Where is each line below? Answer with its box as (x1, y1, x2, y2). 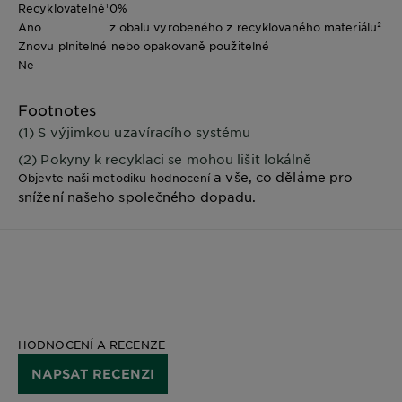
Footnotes (18, 100, 96, 119)
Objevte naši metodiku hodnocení (18, 170, 211, 186)
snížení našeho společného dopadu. (18, 188, 257, 205)
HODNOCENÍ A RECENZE (18, 337, 165, 353)
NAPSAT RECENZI (31, 366, 154, 382)
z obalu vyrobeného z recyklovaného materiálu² (109, 20, 381, 35)
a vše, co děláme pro (210, 169, 354, 186)
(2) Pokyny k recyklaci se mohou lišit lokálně (18, 151, 312, 168)
